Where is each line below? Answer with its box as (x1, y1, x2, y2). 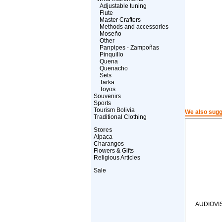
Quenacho (99, 65, 128, 72)
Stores (93, 126, 112, 133)
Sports (93, 100, 111, 107)
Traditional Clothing (93, 113, 147, 120)
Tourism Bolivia (93, 107, 135, 113)
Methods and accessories (99, 23, 168, 30)
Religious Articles (93, 154, 140, 161)
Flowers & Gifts (93, 147, 134, 154)
